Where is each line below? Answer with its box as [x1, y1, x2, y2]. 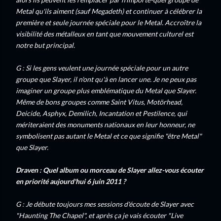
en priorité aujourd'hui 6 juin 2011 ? [16, 177, 126, 185]
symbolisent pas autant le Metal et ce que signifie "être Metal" [16, 132, 202, 140]
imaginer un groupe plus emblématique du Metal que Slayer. [16, 86, 196, 95]
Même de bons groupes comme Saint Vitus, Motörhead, [16, 98, 183, 106]
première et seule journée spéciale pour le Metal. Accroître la [16, 18, 201, 27]
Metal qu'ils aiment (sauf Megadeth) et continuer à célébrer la [16, 7, 202, 15]
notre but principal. [16, 41, 75, 49]
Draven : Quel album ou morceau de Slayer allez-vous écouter [16, 166, 204, 174]
